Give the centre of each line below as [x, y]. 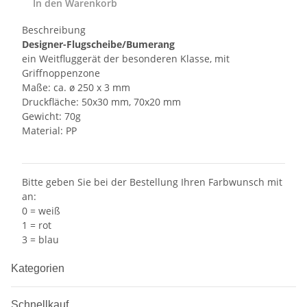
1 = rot [37, 225]
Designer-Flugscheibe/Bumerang [98, 45]
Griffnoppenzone [61, 73]
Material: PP [49, 131]
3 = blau [40, 240]
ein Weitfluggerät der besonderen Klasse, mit [126, 59]
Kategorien [39, 269]
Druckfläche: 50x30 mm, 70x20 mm [101, 102]
